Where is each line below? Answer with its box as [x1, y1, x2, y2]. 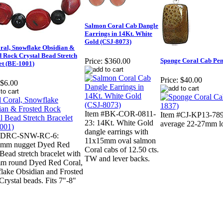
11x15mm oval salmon [85, 136, 156, 145]
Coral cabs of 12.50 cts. [85, 145, 159, 154]
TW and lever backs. [85, 154, 150, 163]
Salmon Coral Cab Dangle [85, 22, 158, 30]
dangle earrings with [85, 127, 148, 136]
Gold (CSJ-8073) [85, 38, 131, 46]
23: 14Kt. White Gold [85, 118, 153, 127]
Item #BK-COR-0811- [85, 110, 156, 118]
